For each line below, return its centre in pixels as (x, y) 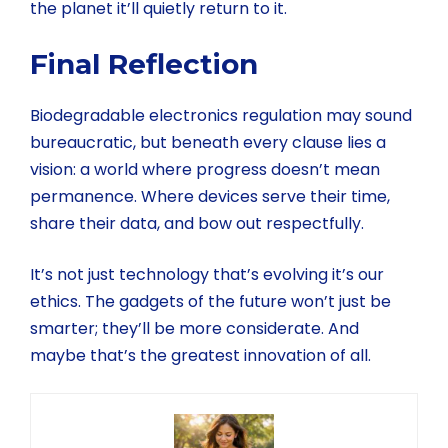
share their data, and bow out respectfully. (197, 224)
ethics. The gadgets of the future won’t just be (210, 302)
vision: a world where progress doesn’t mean (205, 170)
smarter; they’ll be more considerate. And (194, 329)
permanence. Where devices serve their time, (210, 197)
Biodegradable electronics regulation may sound (221, 116)
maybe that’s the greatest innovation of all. (200, 356)
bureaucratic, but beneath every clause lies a (208, 143)
